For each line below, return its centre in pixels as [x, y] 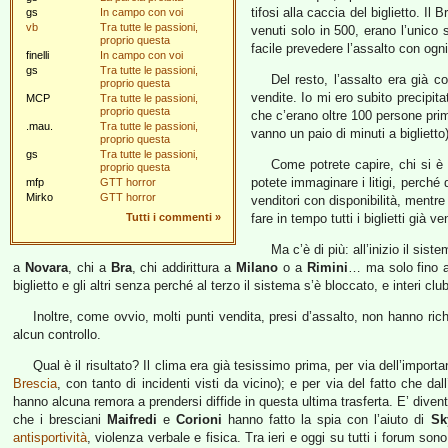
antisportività [50, 437]
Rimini [327, 267]
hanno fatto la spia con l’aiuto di [326, 419]
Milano [257, 267]
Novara [46, 267]
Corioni [199, 419]
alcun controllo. [57, 334]
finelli [37, 55]
